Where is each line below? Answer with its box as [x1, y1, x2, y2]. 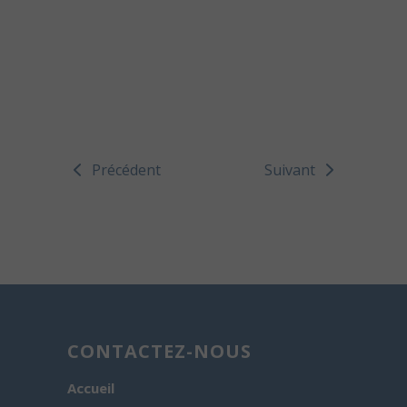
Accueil [67, 379, 114, 398]
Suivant [264, 160, 315, 181]
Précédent [92, 160, 161, 181]
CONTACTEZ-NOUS [67, 339, 252, 364]
